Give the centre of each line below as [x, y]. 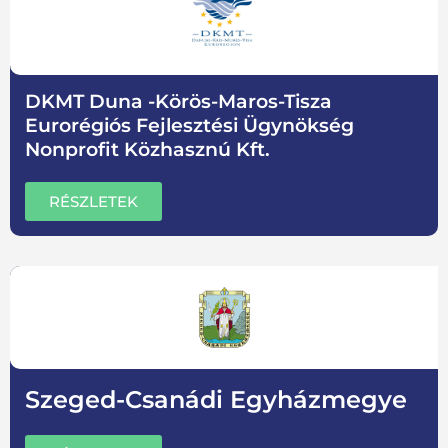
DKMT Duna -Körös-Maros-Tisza [178, 102]
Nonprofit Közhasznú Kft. [147, 150]
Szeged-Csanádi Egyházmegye [216, 400]
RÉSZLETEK [93, 202]
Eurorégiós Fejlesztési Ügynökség [189, 126]
